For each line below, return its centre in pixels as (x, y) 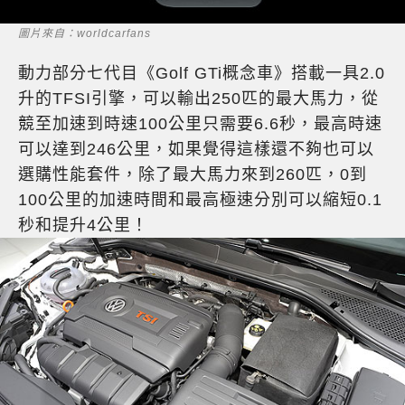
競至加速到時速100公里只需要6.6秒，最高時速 (200, 123)
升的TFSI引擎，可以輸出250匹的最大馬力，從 (198, 98)
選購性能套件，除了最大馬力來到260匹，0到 (193, 174)
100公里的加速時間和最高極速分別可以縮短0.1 (200, 199)
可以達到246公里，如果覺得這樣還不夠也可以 (196, 149)
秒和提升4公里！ (83, 225)
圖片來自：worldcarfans (85, 33)
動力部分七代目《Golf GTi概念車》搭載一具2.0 (202, 73)
